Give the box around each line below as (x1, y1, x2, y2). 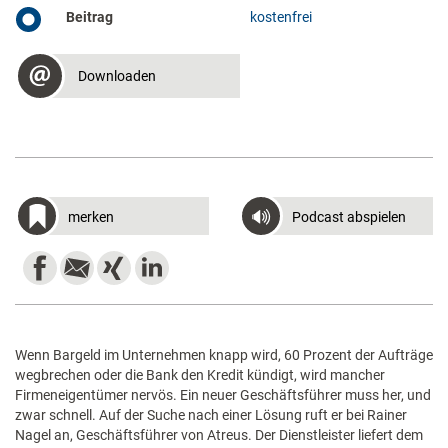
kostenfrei (250, 9, 313, 25)
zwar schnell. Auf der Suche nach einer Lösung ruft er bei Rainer (15, 407, 407, 423)
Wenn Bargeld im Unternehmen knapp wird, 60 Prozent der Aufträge (15, 347, 433, 363)
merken (68, 209, 114, 225)
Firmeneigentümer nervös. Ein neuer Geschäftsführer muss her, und (15, 387, 431, 403)
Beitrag (66, 9, 113, 25)
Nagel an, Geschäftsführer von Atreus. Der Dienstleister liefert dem (15, 427, 423, 443)
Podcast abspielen (292, 209, 406, 225)
